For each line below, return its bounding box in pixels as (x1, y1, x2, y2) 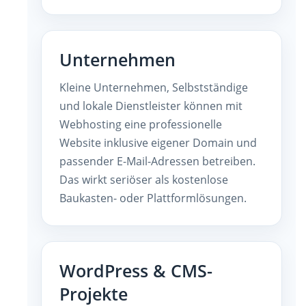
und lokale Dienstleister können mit (59, 98, 242, 113)
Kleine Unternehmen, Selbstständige (59, 79, 248, 95)
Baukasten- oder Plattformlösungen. (59, 190, 247, 206)
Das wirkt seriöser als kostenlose (59, 171, 228, 187)
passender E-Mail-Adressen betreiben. (59, 153, 255, 169)
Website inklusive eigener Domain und (59, 135, 257, 150)
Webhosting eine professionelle (59, 116, 222, 132)
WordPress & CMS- (59, 259, 212, 282)
